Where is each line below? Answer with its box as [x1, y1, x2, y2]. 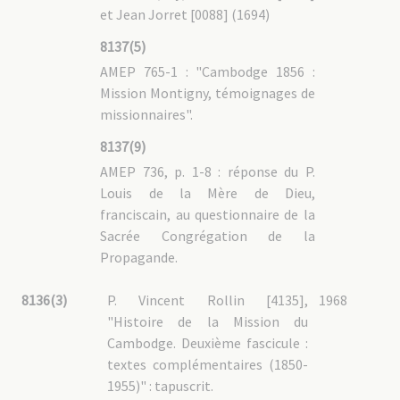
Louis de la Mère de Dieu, [100, 184, 315, 202]
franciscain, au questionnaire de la [100, 205, 315, 223]
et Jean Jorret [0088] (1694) [100, 5, 271, 23]
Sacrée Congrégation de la [100, 227, 315, 245]
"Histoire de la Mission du [107, 312, 308, 330]
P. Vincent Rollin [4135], [107, 291, 308, 309]
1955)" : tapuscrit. [107, 377, 214, 395]
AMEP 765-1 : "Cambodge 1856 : [100, 62, 315, 80]
